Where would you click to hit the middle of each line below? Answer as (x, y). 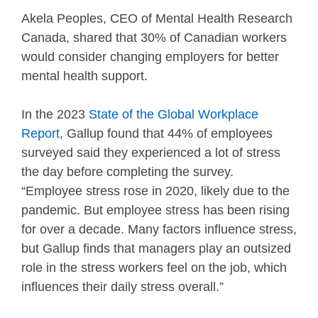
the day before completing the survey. (127, 172)
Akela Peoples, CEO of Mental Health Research (157, 19)
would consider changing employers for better (150, 57)
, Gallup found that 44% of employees (166, 134)
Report (40, 134)
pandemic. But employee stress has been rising (155, 210)
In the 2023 (55, 115)
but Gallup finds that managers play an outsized (156, 249)
